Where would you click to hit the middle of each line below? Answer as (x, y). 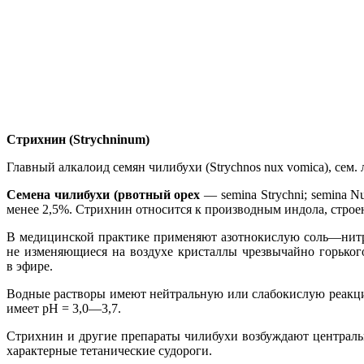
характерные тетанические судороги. (109, 350)
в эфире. (30, 266)
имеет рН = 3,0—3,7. (64, 308)
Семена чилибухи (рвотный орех (104, 194)
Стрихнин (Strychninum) (78, 139)
